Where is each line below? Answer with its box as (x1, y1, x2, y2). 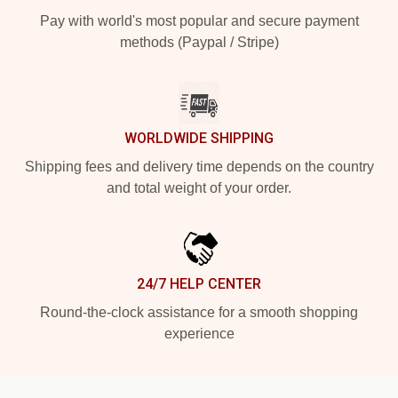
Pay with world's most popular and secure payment (39, 12, 359, 28)
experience (163, 325, 235, 341)
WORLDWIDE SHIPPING (124, 129, 274, 147)
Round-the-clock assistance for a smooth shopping (40, 304, 358, 320)
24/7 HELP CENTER (137, 275, 261, 292)
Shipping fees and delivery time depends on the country (24, 158, 374, 174)
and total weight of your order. (107, 179, 291, 195)
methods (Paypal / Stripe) (119, 34, 279, 50)
